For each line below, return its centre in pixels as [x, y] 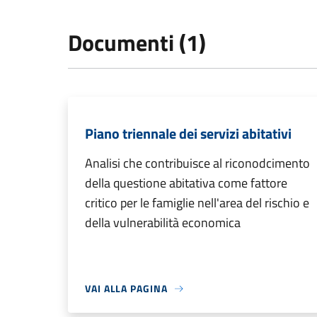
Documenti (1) [137, 43]
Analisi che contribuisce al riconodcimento [197, 163]
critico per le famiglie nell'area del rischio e [197, 203]
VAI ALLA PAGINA [126, 289]
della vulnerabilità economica [163, 223]
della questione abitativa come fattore [186, 183]
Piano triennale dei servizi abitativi [188, 134]
